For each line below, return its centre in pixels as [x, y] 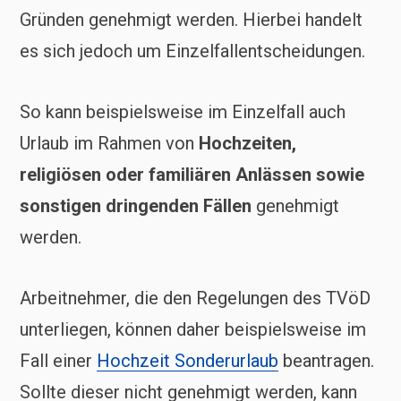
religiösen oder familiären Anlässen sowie [192, 175]
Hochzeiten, [247, 144]
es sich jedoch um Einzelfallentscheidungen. [192, 51]
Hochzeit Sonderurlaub [188, 361]
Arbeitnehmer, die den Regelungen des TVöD [195, 299]
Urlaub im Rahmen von [109, 144]
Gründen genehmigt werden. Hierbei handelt [191, 20]
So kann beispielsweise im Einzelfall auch [183, 112]
